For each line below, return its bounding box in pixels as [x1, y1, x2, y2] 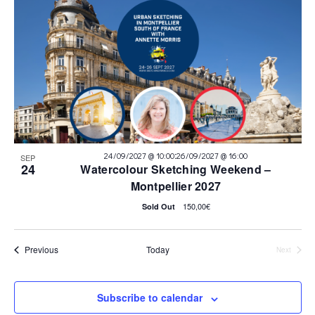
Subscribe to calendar [97, 290, 202, 305]
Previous [24, 243, 58, 256]
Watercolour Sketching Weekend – [80, 161, 271, 178]
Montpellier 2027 [130, 178, 221, 195]
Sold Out [141, 201, 177, 212]
